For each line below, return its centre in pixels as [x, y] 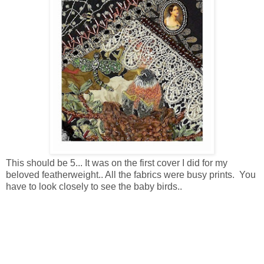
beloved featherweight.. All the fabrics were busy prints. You [131, 175]
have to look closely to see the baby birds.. [94, 187]
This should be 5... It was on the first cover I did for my [117, 163]
